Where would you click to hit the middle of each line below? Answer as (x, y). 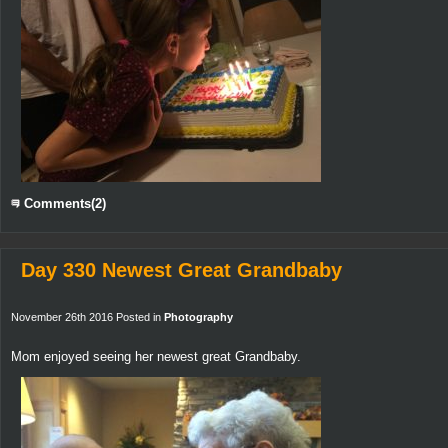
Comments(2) (63, 203)
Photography (198, 316)
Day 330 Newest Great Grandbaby (181, 269)
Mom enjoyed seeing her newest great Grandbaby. (156, 356)
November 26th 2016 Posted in (87, 316)
